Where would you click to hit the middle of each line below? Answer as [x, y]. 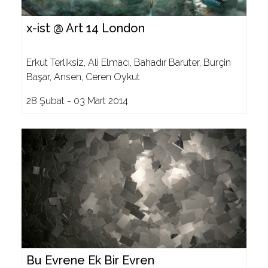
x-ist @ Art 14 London [86, 28]
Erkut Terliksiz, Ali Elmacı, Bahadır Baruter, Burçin [129, 63]
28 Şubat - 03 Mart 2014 [77, 101]
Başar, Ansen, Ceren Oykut [83, 77]
